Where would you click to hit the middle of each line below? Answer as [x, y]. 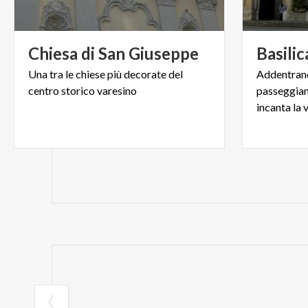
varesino [117, 91]
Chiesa [53, 54]
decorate [145, 74]
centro [44, 91]
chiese [90, 74]
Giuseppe [164, 54]
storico [78, 91]
